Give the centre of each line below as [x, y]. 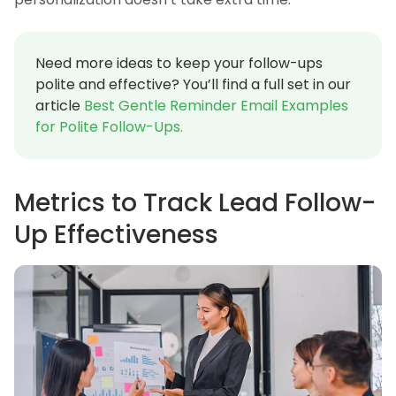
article [60, 106]
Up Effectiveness [116, 235]
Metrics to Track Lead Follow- [195, 203]
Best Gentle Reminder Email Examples [216, 106]
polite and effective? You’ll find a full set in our [193, 85]
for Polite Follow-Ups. [109, 127]
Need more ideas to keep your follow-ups [179, 64]
